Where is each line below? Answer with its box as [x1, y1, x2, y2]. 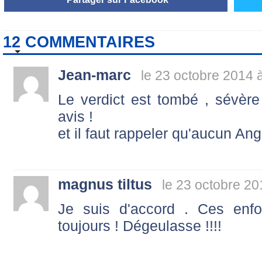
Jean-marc [58, 66, 131, 83]
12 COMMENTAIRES [3, 32, 155, 51]
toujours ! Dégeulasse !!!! [58, 217, 222, 234]
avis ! [58, 108, 93, 125]
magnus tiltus [58, 175, 152, 192]
